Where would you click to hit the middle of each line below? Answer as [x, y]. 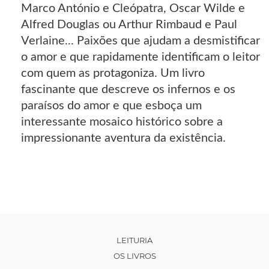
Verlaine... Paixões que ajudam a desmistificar [141, 41]
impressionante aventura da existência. [123, 138]
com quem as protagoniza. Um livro [113, 74]
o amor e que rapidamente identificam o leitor [141, 57]
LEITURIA [134, 240]
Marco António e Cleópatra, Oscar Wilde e [133, 9]
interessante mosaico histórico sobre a [122, 122]
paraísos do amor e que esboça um [111, 106]
